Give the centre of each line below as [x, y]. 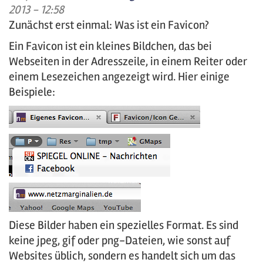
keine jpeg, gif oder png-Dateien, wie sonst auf [119, 240]
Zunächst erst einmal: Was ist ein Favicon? [109, 25]
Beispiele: [32, 92]
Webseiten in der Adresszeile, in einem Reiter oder [128, 61]
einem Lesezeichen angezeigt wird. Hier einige [119, 77]
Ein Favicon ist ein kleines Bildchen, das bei [110, 46]
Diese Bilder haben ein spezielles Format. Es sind [124, 225]
